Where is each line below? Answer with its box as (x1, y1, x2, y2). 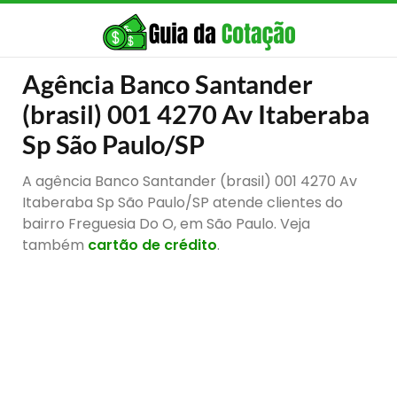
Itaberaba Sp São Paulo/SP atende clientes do (22, 192, 343, 213)
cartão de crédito (88, 235, 217, 255)
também (22, 235, 88, 255)
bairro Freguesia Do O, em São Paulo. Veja (22, 214, 310, 234)
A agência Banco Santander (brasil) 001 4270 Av (22, 171, 357, 191)
